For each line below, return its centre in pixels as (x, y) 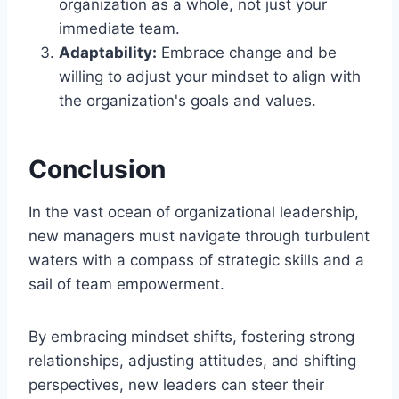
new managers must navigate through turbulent (199, 236)
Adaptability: (108, 52)
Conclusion (97, 169)
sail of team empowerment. (126, 284)
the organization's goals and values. (187, 100)
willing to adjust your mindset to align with (210, 76)
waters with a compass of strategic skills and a (196, 260)
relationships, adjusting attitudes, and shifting (192, 360)
